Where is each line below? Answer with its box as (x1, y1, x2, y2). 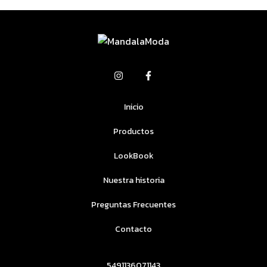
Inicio (123, 101, 144, 114)
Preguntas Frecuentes (91, 198, 176, 212)
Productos (113, 125, 154, 138)
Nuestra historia (103, 174, 164, 187)
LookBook (113, 150, 154, 163)
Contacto (115, 223, 152, 236)
